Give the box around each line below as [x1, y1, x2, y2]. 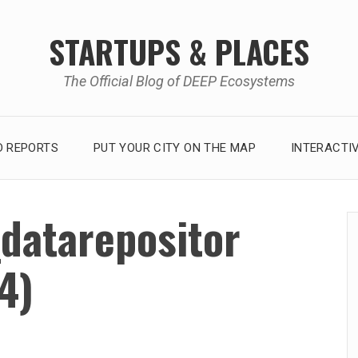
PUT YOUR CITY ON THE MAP [93, 140, 256, 155]
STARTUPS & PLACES [49, 27, 309, 74]
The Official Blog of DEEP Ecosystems [63, 72, 295, 89]
